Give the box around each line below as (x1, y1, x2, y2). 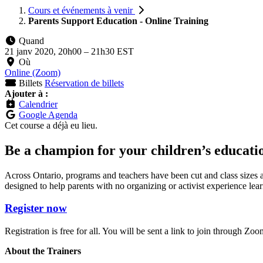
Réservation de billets (45, 77, 124, 88)
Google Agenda (19, 109, 77, 120)
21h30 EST (91, 46, 134, 56)
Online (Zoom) (5, 67, 60, 77)
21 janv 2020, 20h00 (5, 46, 84, 56)
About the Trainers (5, 246, 81, 257)
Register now (5, 202, 67, 215)
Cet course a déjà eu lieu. (5, 120, 97, 130)
